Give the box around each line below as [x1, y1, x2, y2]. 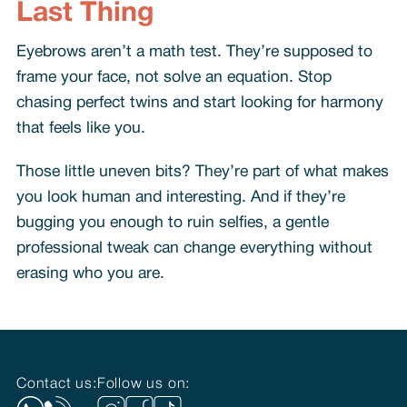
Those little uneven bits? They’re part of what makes [15, 164, 389, 179]
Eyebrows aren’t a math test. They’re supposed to [15, 45, 372, 59]
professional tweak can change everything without [15, 241, 372, 255]
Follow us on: [96, 378, 191, 391]
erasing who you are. [15, 266, 164, 281]
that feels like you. [15, 121, 145, 135]
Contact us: [15, 378, 97, 391]
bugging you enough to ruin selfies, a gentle [15, 215, 329, 230]
